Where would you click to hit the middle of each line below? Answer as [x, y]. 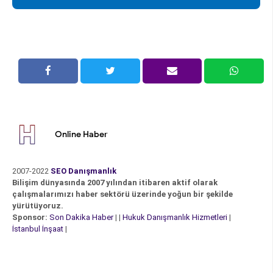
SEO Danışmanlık [83, 171]
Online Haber [81, 134]
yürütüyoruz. [38, 205]
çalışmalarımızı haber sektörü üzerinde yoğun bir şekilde [122, 194]
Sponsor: [30, 217]
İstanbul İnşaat [39, 229]
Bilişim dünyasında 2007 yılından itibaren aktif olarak [115, 182]
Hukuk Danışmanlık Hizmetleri [176, 217]
